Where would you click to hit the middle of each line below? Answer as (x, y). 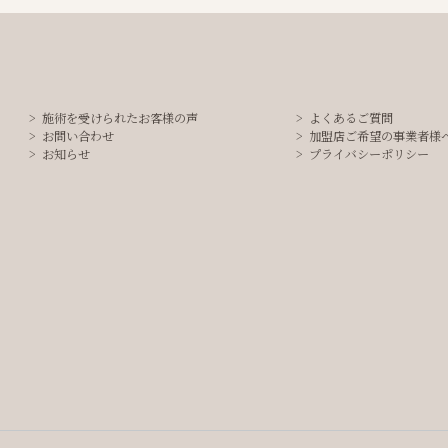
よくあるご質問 (351, 118)
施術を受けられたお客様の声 (120, 118)
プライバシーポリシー (369, 154)
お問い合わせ (78, 136)
